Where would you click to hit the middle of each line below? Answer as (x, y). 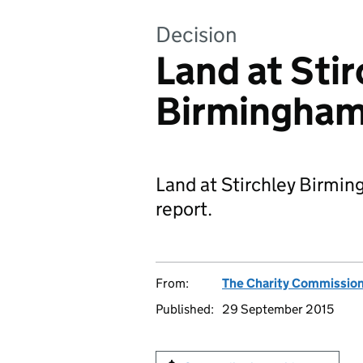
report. (184, 209)
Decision (196, 34)
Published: (185, 309)
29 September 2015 (278, 309)
